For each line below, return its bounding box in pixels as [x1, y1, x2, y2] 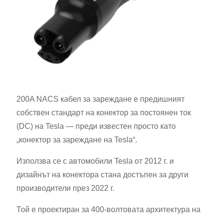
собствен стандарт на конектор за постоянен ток [16, 108, 191, 117]
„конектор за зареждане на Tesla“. [16, 136, 137, 144]
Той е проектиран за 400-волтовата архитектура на [16, 205, 201, 214]
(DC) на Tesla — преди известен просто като [16, 122, 176, 130]
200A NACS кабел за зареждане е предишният [16, 95, 185, 103]
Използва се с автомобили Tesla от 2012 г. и [16, 157, 174, 165]
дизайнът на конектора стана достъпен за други [16, 170, 188, 179]
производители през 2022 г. [16, 184, 114, 192]
